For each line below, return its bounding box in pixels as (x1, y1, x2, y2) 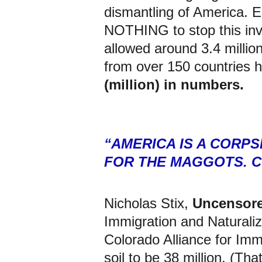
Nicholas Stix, (104, 195, 192, 211)
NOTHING (104, 22, 169, 38)
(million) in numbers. (104, 77, 244, 92)
